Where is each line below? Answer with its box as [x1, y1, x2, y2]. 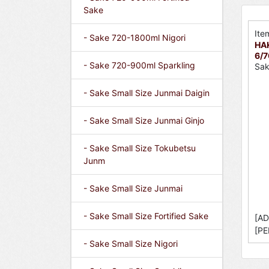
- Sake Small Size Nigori [83, 238, 178, 249]
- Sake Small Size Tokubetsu [83, 143, 196, 153]
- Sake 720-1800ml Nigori [83, 32, 186, 43]
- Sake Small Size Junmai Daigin [83, 88, 210, 98]
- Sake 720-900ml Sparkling [83, 60, 195, 70]
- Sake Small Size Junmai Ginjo [83, 115, 204, 125]
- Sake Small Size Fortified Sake [83, 211, 208, 221]
